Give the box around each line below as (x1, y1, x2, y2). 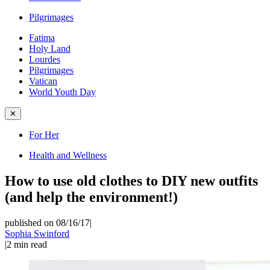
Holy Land (29, 43, 71, 54)
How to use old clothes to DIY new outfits (5, 172, 258, 189)
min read (14, 239, 47, 250)
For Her (29, 130, 59, 140)
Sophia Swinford (5, 228, 69, 239)
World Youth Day (29, 87, 96, 97)
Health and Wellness (29, 150, 107, 160)
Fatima (29, 33, 55, 43)
